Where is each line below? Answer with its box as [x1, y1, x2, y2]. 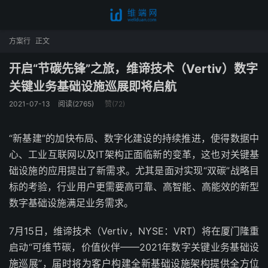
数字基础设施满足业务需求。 [9, 197, 133, 209]
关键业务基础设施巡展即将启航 [9, 80, 176, 94]
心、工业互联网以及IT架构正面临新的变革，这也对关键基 [9, 148, 259, 160]
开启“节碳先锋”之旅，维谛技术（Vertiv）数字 [9, 62, 258, 76]
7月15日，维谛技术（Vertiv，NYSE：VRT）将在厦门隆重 [9, 225, 259, 237]
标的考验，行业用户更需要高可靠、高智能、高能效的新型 [9, 181, 259, 193]
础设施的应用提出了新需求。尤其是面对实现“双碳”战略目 [9, 165, 259, 176]
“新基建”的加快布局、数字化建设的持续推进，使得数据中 [9, 132, 259, 144]
